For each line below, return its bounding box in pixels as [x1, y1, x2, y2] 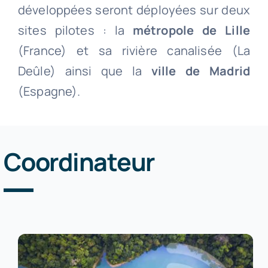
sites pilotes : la [17, 22, 133, 38]
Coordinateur [3, 144, 155, 178]
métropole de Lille [132, 22, 251, 38]
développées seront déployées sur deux [17, 1, 251, 18]
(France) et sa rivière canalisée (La [17, 42, 251, 59]
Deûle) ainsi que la [17, 62, 151, 79]
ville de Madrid [151, 62, 251, 79]
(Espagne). [17, 83, 81, 99]
